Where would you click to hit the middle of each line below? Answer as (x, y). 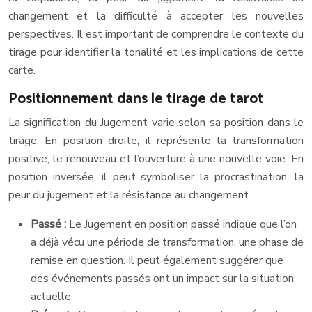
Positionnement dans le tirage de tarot (136, 99)
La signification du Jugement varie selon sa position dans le (156, 123)
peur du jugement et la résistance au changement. (130, 195)
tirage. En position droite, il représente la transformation (156, 141)
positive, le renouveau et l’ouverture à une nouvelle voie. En (156, 159)
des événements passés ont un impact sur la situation (162, 279)
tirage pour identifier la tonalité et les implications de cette (156, 53)
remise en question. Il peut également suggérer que (157, 261)
